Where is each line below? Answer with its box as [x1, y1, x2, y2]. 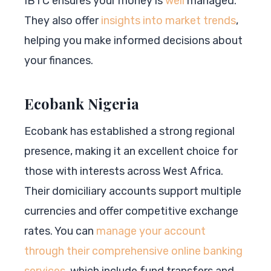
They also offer [24, 13, 101, 27]
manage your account [96, 224, 206, 238]
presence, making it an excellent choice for [24, 144, 238, 158]
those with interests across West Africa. [24, 164, 223, 178]
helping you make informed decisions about [24, 33, 243, 47]
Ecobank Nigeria [24, 93, 139, 113]
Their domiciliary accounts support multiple [24, 184, 241, 198]
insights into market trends [101, 13, 236, 27]
